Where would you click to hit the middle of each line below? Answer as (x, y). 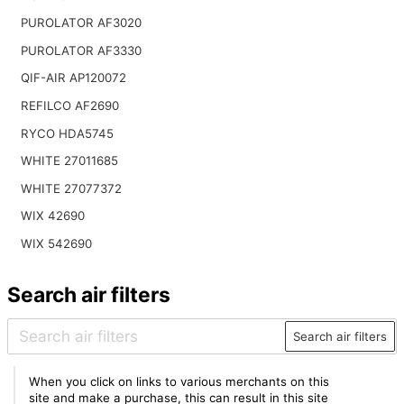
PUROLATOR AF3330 (81, 50)
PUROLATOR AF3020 (81, 23)
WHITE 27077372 (71, 188)
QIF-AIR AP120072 (73, 78)
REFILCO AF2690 (69, 106)
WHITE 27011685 (69, 161)
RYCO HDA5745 (67, 133)
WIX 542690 (56, 244)
